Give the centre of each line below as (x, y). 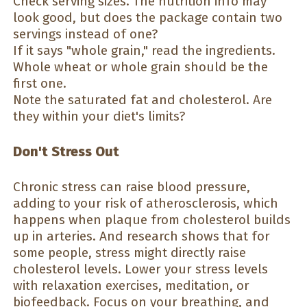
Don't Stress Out (66, 152)
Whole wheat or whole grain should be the (140, 66)
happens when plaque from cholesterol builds (152, 220)
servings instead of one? (85, 34)
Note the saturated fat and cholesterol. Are (143, 99)
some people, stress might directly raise (130, 253)
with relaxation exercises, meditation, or (131, 285)
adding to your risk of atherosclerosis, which (146, 203)
